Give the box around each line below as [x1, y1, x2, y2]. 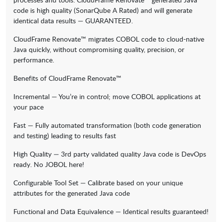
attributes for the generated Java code [13, 188, 130, 198]
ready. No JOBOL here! [13, 160, 84, 169]
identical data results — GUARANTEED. [13, 16, 133, 26]
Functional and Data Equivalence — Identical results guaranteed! [13, 207, 209, 217]
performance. [13, 55, 54, 65]
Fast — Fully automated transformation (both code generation [13, 120, 201, 130]
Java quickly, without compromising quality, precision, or [13, 45, 184, 55]
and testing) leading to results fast [13, 131, 116, 141]
